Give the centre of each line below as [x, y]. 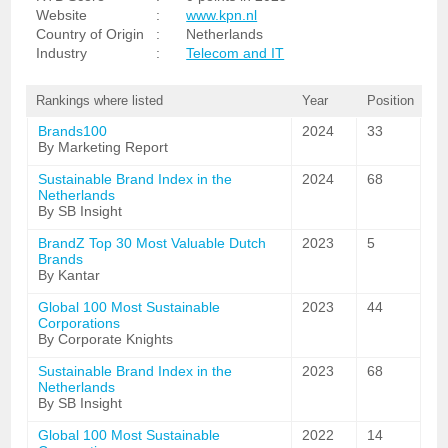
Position [390, 100]
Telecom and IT [235, 53]
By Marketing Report [103, 147]
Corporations [79, 323]
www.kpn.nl [222, 15]
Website [62, 15]
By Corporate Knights [106, 339]
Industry [62, 53]
